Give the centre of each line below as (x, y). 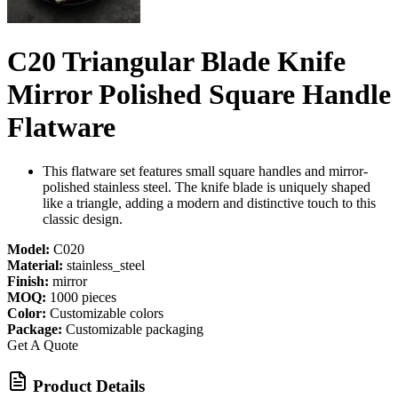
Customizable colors (107, 313)
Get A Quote (43, 345)
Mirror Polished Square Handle (199, 95)
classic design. (83, 219)
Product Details (89, 386)
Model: (28, 249)
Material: (35, 265)
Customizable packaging (135, 329)
